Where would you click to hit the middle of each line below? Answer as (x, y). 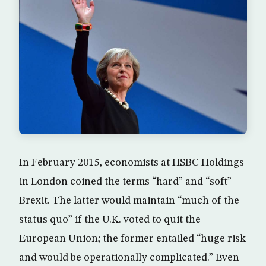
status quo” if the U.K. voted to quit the (110, 220)
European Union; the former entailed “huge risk (132, 239)
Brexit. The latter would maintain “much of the (129, 201)
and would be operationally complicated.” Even (129, 258)
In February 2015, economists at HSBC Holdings (132, 163)
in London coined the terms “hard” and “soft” (125, 182)
